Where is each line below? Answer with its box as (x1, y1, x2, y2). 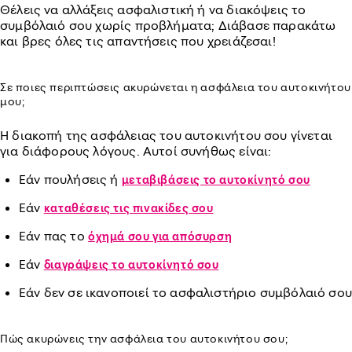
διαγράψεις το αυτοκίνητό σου (43, 258, 219, 271)
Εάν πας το (19, 228, 88, 244)
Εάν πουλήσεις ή (19, 171, 122, 187)
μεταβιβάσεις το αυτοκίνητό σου (121, 173, 310, 186)
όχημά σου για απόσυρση (87, 229, 233, 243)
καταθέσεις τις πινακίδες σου (43, 201, 214, 214)
